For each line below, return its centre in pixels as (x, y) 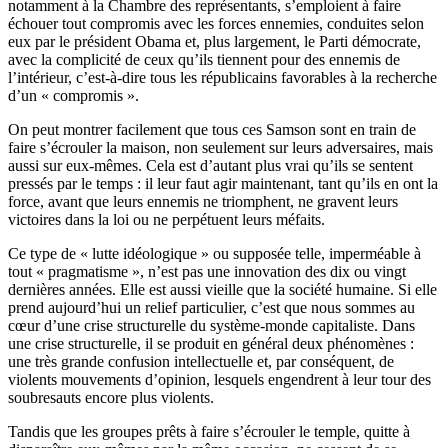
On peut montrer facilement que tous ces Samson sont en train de (212, 130)
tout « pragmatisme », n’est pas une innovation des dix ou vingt (207, 272)
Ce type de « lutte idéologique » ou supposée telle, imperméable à (214, 254)
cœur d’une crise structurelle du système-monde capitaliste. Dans (211, 326)
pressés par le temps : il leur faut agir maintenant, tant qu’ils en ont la (223, 184)
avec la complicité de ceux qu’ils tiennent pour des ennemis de (204, 60)
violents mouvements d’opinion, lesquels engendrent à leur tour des (219, 380)
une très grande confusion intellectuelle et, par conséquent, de (201, 362)
